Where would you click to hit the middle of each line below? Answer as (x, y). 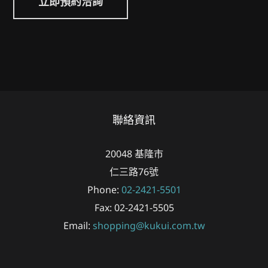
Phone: (104, 190)
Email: (78, 226)
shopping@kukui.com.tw (149, 226)
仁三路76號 (134, 172)
